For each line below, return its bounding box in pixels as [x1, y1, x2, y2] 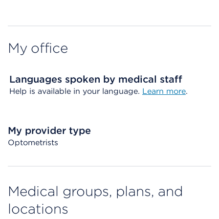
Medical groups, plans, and [8, 183, 183, 199]
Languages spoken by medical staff [9, 73, 182, 85]
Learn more [142, 87, 186, 96]
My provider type [8, 125, 91, 136]
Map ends [8, 7, 45, 16]
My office [8, 40, 68, 56]
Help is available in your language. [9, 87, 142, 96]
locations [8, 200, 68, 217]
